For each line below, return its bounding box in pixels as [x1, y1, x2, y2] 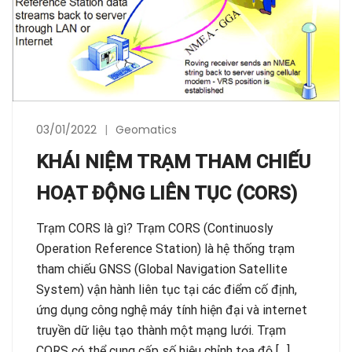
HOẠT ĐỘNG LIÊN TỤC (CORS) [36, 181, 297, 204]
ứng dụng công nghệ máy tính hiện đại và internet [36, 302, 307, 317]
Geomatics [115, 121, 177, 137]
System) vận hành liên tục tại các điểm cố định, [36, 281, 297, 297]
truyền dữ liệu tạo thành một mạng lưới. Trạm [36, 322, 286, 338]
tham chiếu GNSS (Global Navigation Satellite [36, 261, 288, 277]
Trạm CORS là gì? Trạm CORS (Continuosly [36, 220, 273, 236]
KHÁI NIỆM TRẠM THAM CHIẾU [36, 150, 310, 173]
